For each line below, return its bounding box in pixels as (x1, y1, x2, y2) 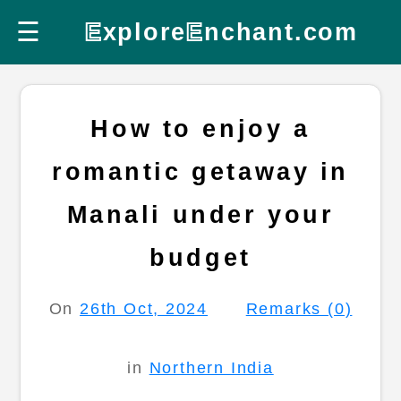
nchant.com (204, 18, 358, 46)
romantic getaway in (51, 158, 350, 185)
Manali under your (66, 200, 335, 228)
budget (149, 243, 252, 271)
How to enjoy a (90, 115, 311, 142)
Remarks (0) (245, 299, 353, 318)
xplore (102, 18, 187, 46)
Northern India (149, 359, 274, 378)
